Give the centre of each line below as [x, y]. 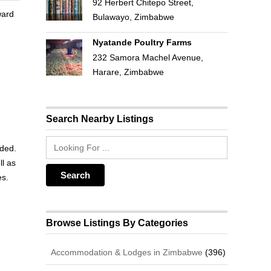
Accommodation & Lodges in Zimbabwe [126, 252]
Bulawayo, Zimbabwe [133, 17]
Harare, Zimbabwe [128, 72]
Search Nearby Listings [100, 119]
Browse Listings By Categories [117, 223]
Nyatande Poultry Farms [142, 42]
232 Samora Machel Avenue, [148, 57]
